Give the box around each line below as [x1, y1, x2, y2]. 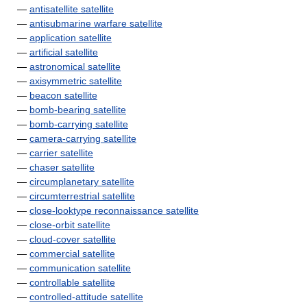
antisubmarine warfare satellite [29, 18, 162, 29]
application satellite [29, 32, 112, 43]
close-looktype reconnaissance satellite [29, 205, 199, 216]
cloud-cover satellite [29, 234, 116, 245]
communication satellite [29, 262, 131, 273]
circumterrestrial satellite [29, 191, 135, 201]
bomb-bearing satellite [29, 104, 126, 115]
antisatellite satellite [29, 3, 114, 14]
